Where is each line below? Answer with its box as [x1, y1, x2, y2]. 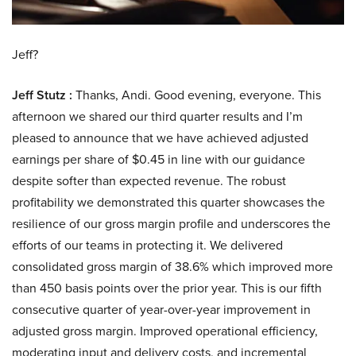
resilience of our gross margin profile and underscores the [12, 215, 331, 234]
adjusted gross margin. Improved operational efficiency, [12, 322, 318, 341]
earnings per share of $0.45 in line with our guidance [12, 150, 305, 169]
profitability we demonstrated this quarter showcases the [12, 193, 325, 212]
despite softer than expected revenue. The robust [12, 172, 286, 191]
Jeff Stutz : [12, 86, 72, 105]
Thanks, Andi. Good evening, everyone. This [72, 86, 321, 105]
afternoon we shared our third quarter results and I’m [12, 107, 303, 126]
